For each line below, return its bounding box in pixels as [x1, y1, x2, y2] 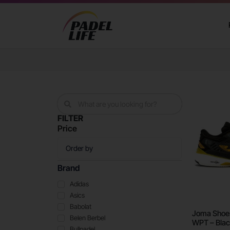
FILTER [57, 113, 83, 124]
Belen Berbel [70, 214, 105, 222]
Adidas [70, 180, 89, 188]
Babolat [70, 202, 91, 211]
